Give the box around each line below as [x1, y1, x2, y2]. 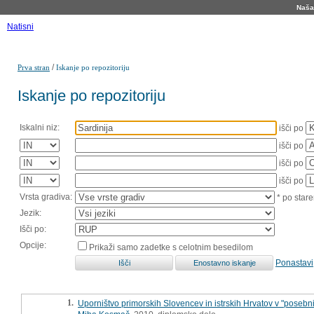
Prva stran [18, 63, 50, 71]
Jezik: [20, 207, 41, 218]
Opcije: [20, 240, 46, 250]
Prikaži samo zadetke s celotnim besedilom [89, 242, 253, 252]
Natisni [7, 22, 34, 32]
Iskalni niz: [20, 122, 60, 132]
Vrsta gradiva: [20, 191, 72, 202]
